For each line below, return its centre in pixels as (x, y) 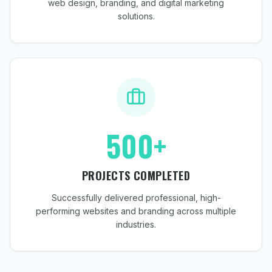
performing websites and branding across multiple (136, 211)
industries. (136, 224)
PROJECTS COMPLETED (136, 175)
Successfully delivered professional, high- (136, 198)
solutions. (136, 16)
